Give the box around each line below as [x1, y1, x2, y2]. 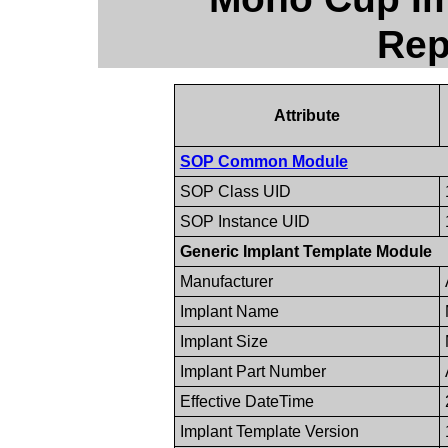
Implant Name [179, 302, 279, 320]
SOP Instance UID [179, 212, 310, 230]
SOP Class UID [179, 182, 291, 200]
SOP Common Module [179, 152, 348, 170]
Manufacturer [179, 272, 273, 290]
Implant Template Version [179, 422, 359, 440]
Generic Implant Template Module [179, 242, 432, 260]
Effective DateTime [179, 392, 314, 410]
